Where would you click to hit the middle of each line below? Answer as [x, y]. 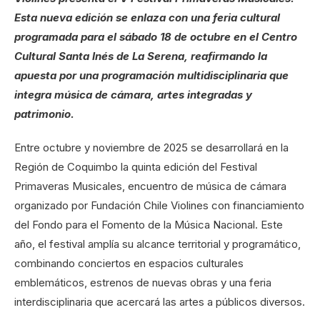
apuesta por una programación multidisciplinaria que [151, 76]
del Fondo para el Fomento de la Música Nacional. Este [149, 225]
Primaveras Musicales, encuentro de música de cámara [150, 186]
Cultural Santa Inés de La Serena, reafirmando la [141, 56]
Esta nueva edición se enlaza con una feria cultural [147, 18]
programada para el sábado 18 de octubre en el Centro [156, 37]
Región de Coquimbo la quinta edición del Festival [136, 167]
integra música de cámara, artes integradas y [133, 95]
